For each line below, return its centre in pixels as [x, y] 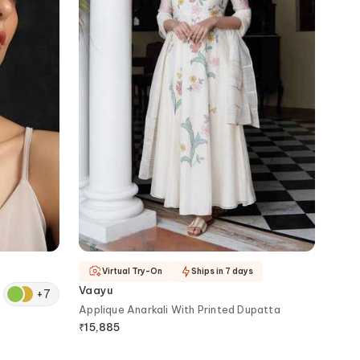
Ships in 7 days [223, 272]
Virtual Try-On [133, 272]
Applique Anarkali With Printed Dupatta [180, 309]
